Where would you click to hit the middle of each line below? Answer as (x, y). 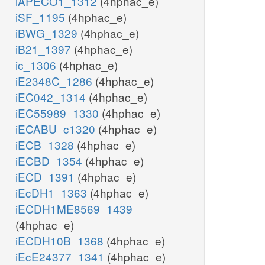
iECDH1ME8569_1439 (74, 209)
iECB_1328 (46, 145)
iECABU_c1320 (57, 129)
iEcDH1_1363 (53, 193)
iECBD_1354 (50, 161)
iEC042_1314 (52, 97)
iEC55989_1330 (59, 113)
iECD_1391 (46, 177)
